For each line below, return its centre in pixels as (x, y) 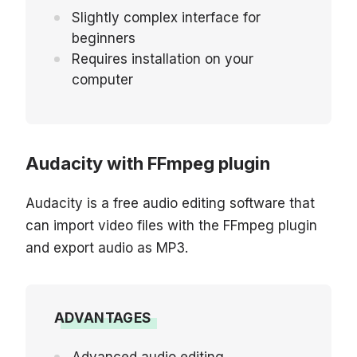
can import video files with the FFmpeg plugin (171, 225)
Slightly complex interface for (166, 17)
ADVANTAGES (103, 318)
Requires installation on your (163, 59)
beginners (104, 38)
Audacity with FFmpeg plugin (148, 163)
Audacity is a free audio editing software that (170, 203)
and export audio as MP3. (107, 247)
